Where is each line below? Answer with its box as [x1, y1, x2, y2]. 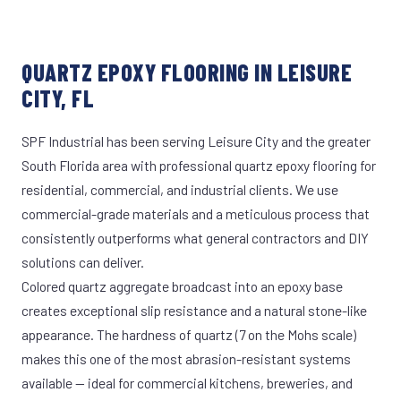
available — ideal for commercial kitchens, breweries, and [21, 374, 353, 391]
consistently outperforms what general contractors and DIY [21, 229, 369, 246]
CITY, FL [21, 84, 95, 112]
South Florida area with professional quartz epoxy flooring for [21, 157, 376, 174]
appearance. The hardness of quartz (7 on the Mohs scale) [21, 326, 356, 343]
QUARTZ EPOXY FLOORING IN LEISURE [21, 58, 353, 86]
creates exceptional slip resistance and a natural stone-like [21, 302, 367, 319]
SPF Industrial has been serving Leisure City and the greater [21, 132, 371, 149]
